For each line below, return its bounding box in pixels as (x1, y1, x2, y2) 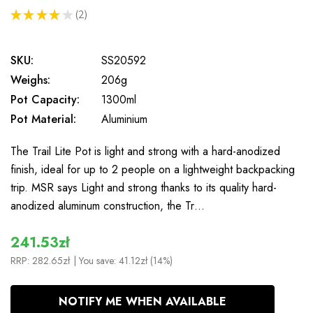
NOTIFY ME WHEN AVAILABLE (59, 293, 226, 310)
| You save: (73, 254, 119, 268)
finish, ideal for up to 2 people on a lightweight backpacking (10, 161, 295, 177)
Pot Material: (10, 111, 76, 127)
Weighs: (10, 72, 50, 88)
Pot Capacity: (10, 92, 80, 108)
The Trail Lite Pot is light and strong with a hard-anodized (10, 143, 280, 159)
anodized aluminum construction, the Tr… (10, 198, 205, 214)
